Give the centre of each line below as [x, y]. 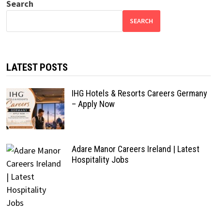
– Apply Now [93, 104]
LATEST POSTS [37, 67]
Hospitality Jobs [100, 159]
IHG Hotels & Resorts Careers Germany [139, 93]
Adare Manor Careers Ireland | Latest [135, 149]
